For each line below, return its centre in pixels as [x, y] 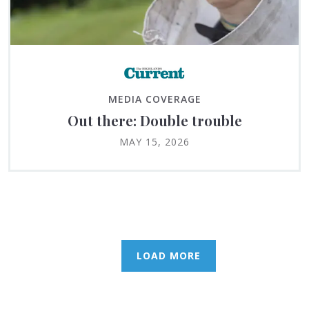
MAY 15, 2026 [154, 142]
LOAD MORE [168, 256]
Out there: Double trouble [154, 121]
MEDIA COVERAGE [154, 99]
